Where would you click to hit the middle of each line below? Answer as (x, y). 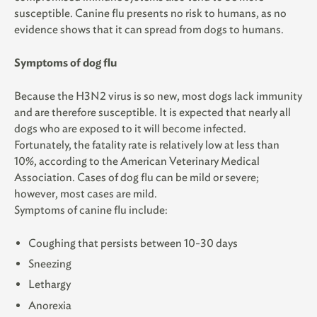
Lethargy (50, 284)
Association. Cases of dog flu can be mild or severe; (137, 177)
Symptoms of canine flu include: (91, 209)
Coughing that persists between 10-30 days (133, 243)
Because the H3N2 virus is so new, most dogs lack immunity (158, 96)
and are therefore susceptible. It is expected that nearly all (152, 112)
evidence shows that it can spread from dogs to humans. (149, 29)
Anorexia (50, 305)
